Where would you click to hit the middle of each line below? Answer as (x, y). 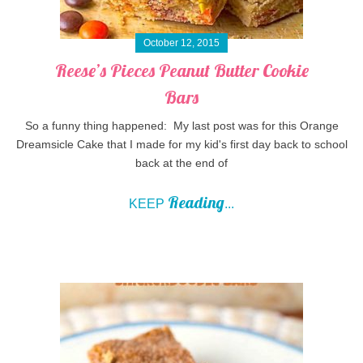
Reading (196, 203)
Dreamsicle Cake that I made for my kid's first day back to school (181, 145)
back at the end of (181, 163)
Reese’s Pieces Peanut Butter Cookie (181, 71)
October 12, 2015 (181, 43)
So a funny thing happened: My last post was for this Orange (181, 126)
